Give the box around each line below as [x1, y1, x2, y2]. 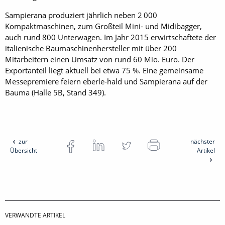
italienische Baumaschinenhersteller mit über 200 [5, 43, 177, 53]
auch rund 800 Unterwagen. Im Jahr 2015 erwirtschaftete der [5, 32, 216, 42]
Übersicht [10, 146, 37, 155]
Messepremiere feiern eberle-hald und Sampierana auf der [5, 76, 207, 86]
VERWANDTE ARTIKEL [5, 210, 65, 219]
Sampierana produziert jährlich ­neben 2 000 [5, 10, 157, 20]
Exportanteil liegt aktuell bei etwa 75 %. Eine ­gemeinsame [5, 65, 203, 75]
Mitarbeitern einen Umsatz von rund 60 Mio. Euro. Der [5, 54, 194, 64]
